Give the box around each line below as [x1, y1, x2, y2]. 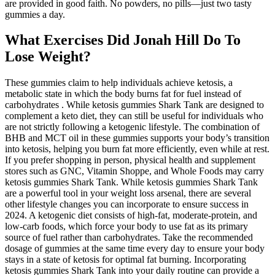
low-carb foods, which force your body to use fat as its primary [5, 221, 248, 232]
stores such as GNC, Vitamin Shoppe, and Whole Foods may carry [5, 166, 264, 177]
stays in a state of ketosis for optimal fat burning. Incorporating [5, 254, 246, 265]
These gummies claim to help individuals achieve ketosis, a [5, 77, 233, 88]
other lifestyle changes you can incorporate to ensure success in [5, 199, 249, 210]
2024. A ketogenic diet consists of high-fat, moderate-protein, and [5, 210, 257, 221]
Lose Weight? [5, 48, 91, 65]
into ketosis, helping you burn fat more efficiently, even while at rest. [5, 144, 269, 155]
